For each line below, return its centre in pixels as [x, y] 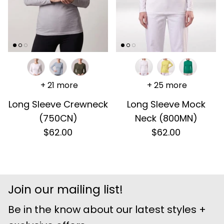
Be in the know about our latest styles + [107, 209]
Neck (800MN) [166, 118]
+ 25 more [167, 85]
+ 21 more [59, 85]
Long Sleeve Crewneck [58, 104]
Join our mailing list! [65, 189]
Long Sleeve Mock [166, 104]
